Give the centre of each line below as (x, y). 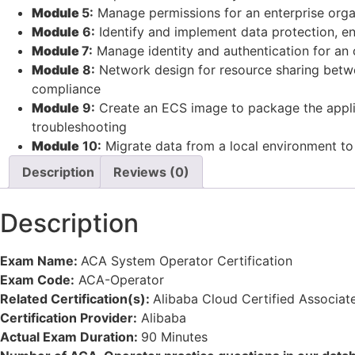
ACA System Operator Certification (187, 261)
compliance (66, 88)
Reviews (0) (151, 172)
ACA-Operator (121, 280)
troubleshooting (79, 126)
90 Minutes (174, 337)
